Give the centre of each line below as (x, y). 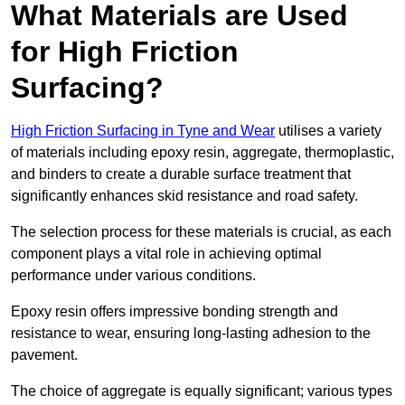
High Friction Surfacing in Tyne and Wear (143, 131)
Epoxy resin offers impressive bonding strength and (174, 312)
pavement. (44, 355)
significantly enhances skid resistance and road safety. (184, 196)
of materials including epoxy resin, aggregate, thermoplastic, (202, 153)
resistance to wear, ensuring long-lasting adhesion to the (191, 334)
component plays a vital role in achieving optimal (166, 254)
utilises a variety (328, 131)
